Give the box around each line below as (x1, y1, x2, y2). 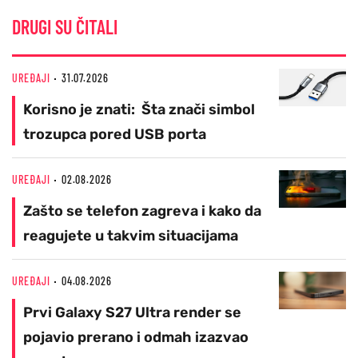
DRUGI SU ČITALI (12, 15, 117, 39)
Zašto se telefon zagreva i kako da (23, 202, 261, 221)
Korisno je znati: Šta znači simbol (23, 101, 255, 119)
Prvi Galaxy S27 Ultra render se (23, 304, 241, 322)
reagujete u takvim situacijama (23, 227, 238, 245)
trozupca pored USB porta (23, 125, 206, 144)
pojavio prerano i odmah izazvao (23, 328, 249, 347)
